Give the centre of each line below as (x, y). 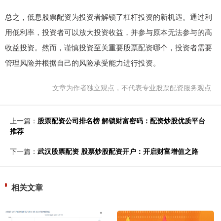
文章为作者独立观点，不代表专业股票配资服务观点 (132, 88)
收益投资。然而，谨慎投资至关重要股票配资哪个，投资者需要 (109, 47)
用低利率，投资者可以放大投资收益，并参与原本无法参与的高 (109, 32)
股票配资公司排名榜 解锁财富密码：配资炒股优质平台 (121, 121)
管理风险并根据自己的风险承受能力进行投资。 (83, 63)
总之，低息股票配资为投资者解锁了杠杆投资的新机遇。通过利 (109, 17)
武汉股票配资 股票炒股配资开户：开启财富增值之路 (118, 151)
